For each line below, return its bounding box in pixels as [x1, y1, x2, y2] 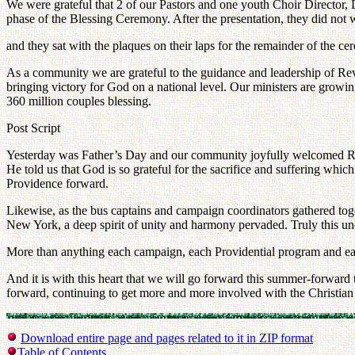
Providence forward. [6, 177, 109, 190]
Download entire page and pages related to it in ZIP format [21, 331, 313, 345]
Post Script [6, 121, 60, 135]
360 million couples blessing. [6, 94, 151, 108]
